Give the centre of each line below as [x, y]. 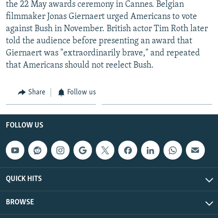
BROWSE [20, 202]
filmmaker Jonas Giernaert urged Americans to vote [101, 17]
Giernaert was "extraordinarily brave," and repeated [103, 53]
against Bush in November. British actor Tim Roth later [107, 29]
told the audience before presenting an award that [99, 41]
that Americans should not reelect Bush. [80, 65]
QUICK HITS [24, 179]
